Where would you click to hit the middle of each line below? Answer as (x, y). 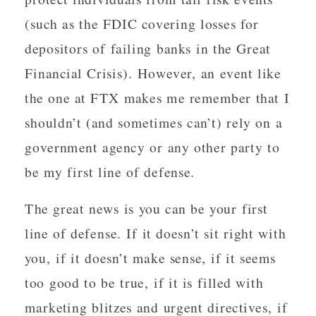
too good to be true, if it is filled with (144, 282)
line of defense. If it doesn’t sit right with (156, 232)
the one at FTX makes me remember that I (157, 97)
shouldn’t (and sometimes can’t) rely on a (153, 122)
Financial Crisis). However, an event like (153, 73)
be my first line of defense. (110, 171)
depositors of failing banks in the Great (148, 48)
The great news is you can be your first (146, 208)
